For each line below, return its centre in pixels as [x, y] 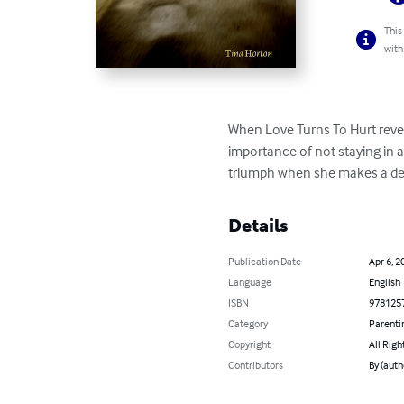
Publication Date [265, 261]
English [384, 281]
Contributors [256, 364]
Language [250, 281]
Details [258, 225]
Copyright [250, 344]
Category [248, 323]
